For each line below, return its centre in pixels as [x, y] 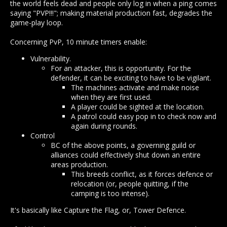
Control [43, 136]
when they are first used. [111, 97]
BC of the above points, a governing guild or [123, 145]
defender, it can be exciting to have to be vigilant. [131, 78]
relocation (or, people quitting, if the [130, 184]
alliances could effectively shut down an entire [126, 155]
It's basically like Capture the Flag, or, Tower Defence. [98, 210]
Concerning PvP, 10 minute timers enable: [79, 42]
